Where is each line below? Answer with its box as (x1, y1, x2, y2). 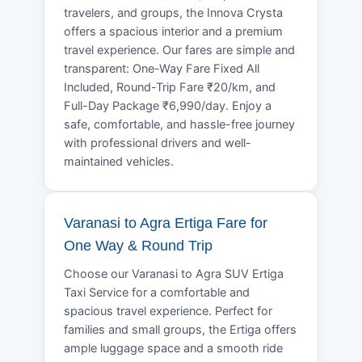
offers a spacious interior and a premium (64, 23, 283, 39)
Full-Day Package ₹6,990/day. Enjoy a (64, 98, 271, 113)
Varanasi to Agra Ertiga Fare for (64, 214, 267, 231)
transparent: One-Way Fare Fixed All (64, 61, 259, 76)
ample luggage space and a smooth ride (64, 340, 283, 356)
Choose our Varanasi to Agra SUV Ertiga (64, 266, 284, 281)
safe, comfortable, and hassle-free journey (64, 116, 295, 132)
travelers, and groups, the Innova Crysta (64, 5, 283, 20)
